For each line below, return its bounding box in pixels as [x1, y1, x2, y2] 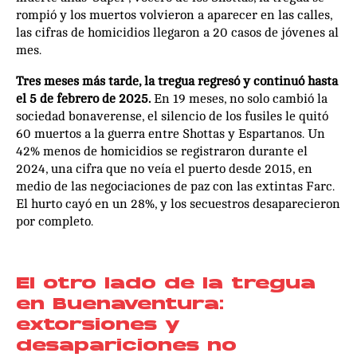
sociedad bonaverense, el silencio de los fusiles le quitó [16, 108, 328, 124]
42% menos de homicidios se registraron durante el [16, 143, 308, 159]
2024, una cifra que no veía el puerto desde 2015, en [16, 161, 312, 176]
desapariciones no [16, 338, 237, 355]
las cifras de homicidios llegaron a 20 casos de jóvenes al [16, 25, 339, 40]
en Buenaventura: [16, 296, 224, 314]
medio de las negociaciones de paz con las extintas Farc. [16, 178, 335, 194]
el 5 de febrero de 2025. [16, 91, 151, 106]
